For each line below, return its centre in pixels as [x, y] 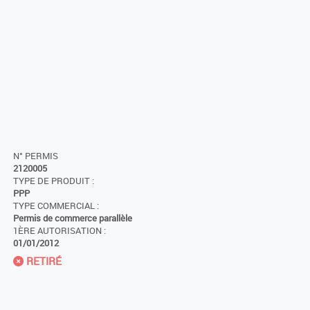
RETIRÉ [43, 261]
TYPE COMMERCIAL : [56, 206]
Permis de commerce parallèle [73, 218]
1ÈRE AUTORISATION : [60, 230]
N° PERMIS [36, 156]
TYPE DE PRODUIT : [54, 181]
